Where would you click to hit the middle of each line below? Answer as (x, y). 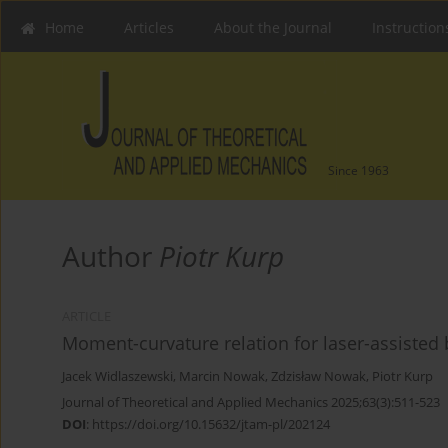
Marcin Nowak (222, 377)
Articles (149, 27)
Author (110, 256)
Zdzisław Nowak (318, 377)
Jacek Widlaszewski (117, 377)
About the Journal (273, 27)
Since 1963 (358, 171)
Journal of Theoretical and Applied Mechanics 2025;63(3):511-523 (251, 402)
